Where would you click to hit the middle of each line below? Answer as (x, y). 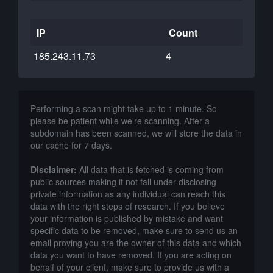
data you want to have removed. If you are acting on (131, 255)
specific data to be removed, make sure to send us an (134, 230)
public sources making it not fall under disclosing (123, 182)
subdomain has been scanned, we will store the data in (136, 133)
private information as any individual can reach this (128, 194)
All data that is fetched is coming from (150, 169)
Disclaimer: (54, 169)
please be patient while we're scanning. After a (120, 121)
